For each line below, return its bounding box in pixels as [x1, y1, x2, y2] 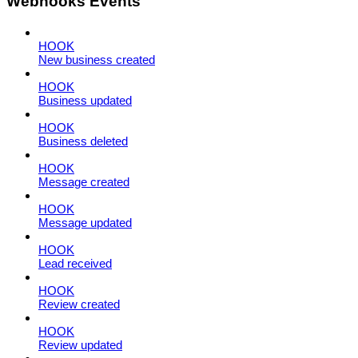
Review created [38, 296, 120, 311]
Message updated [38, 215, 132, 229]
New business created [38, 52, 155, 66]
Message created [38, 174, 129, 189]
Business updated [38, 93, 132, 107]
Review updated [38, 337, 122, 352]
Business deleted [38, 133, 128, 148]
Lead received [38, 256, 112, 270]
